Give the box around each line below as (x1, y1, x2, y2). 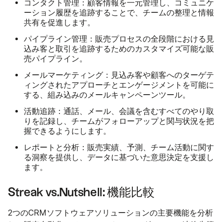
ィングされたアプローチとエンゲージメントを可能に (24, 80, 214, 90)
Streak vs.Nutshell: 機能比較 (8, 187, 155, 199)
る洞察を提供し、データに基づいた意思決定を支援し (24, 153, 214, 163)
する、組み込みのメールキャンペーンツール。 (24, 90, 190, 100)
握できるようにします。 (24, 126, 111, 136)
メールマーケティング (24, 70, 103, 80)
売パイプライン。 (24, 54, 87, 64)
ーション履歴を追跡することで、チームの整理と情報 (24, 8, 214, 18)
